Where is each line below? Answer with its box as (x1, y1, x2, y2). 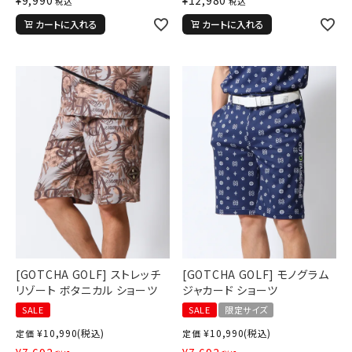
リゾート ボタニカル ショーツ (16, 281, 158, 298)
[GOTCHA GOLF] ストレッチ (16, 266, 161, 282)
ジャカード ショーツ (182, 281, 278, 298)
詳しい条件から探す (68, 50, 168, 67)
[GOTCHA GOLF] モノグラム (182, 266, 329, 282)
